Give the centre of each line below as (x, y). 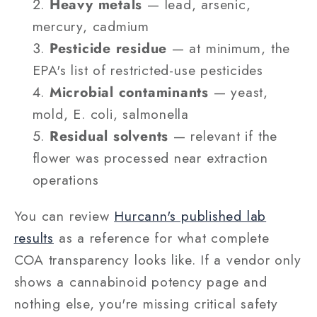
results (34, 237)
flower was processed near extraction (150, 158)
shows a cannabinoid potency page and (140, 281)
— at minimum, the (229, 48)
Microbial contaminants (129, 92)
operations (65, 180)
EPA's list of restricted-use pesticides (148, 70)
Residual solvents (109, 136)
